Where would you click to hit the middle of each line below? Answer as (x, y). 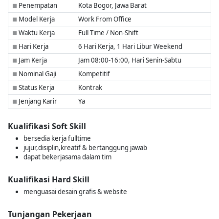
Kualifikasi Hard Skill (49, 179)
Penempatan (37, 5)
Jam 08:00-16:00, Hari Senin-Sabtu (130, 60)
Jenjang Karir (37, 101)
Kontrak (90, 88)
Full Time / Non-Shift (108, 33)
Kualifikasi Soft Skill (47, 126)
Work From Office (105, 19)
